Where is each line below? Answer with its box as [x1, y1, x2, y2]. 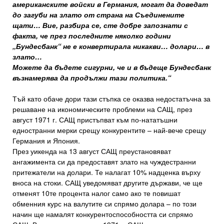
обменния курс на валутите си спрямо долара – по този [12, 198, 196, 209]
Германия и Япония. [12, 135, 80, 146]
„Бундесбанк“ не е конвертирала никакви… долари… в [12, 41, 209, 51]
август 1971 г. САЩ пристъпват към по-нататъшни [12, 114, 177, 125]
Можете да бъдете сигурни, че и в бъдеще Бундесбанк [12, 62, 211, 72]
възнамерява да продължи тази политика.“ [12, 72, 171, 83]
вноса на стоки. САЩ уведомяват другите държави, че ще [12, 177, 202, 188]
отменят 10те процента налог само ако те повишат [12, 188, 180, 198]
